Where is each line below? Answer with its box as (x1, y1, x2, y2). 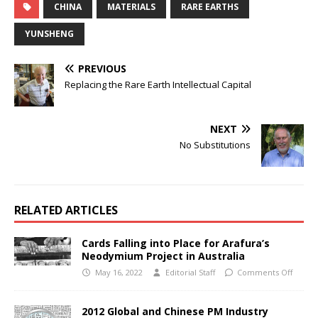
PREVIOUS (78, 61, 126, 75)
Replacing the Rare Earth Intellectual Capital (65, 77, 251, 91)
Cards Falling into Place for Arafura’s (82, 236, 270, 251)
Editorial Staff (165, 267, 215, 278)
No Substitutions (180, 138, 251, 152)
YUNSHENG (25, 27, 74, 40)
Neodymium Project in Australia (82, 249, 248, 263)
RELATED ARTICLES (14, 202, 118, 219)
